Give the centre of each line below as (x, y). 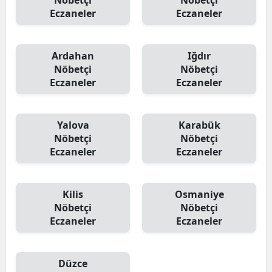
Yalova (73, 125)
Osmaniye (199, 194)
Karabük (199, 125)
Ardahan (73, 56)
